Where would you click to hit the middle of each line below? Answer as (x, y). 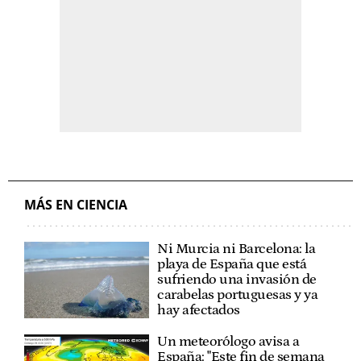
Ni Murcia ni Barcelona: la (237, 249)
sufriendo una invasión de (237, 279)
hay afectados (199, 310)
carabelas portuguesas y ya (238, 295)
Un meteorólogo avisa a (228, 341)
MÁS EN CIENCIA (76, 204)
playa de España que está (232, 264)
